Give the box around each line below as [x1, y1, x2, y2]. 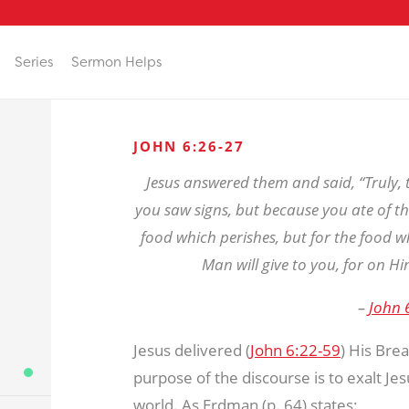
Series [15, 52, 53, 71]
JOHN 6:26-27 [132, 137, 245, 156]
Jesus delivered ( [132, 340, 250, 362]
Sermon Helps [71, 52, 162, 71]
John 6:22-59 [249, 340, 341, 362]
